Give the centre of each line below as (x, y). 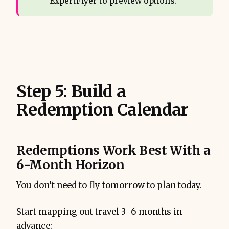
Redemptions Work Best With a (113, 151)
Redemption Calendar (102, 110)
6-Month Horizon (71, 165)
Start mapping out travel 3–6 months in (99, 212)
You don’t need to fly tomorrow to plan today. (109, 186)
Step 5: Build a (71, 92)
